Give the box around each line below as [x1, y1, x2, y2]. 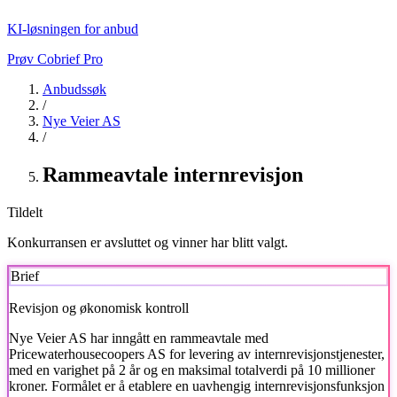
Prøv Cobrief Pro [7, 51, 103, 66]
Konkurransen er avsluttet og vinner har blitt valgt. [7, 234, 288, 250]
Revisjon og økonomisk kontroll [9, 300, 189, 315]
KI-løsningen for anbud [7, 21, 138, 36]
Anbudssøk [43, 82, 106, 97]
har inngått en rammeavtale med [87, 330, 269, 346]
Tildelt [7, 204, 43, 220]
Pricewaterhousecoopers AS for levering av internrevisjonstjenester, [9, 346, 385, 362]
